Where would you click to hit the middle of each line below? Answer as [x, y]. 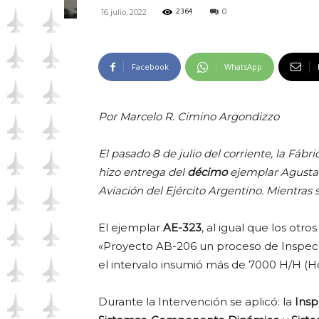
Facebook [150, 67]
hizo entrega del [143, 172]
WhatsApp [243, 67]
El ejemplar [131, 228]
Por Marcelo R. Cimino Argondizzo [189, 116]
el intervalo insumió [151, 265]
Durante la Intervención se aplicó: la [197, 302]
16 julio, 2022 [124, 12]
